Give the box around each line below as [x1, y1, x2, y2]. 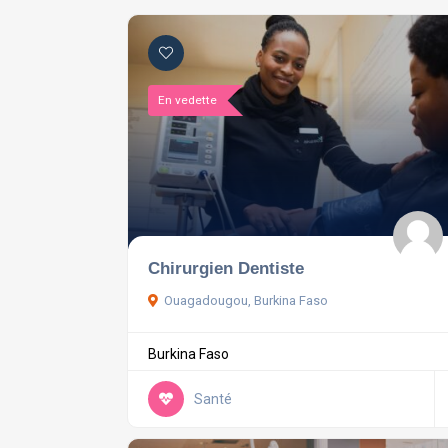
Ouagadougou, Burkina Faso [164, 293, 328, 309]
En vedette [158, 93, 217, 107]
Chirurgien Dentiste [148, 258, 304, 279]
